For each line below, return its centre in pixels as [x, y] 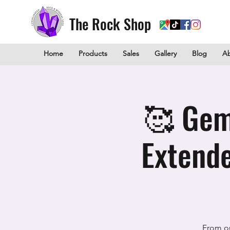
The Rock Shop [110, 24]
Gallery [166, 53]
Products [93, 53]
